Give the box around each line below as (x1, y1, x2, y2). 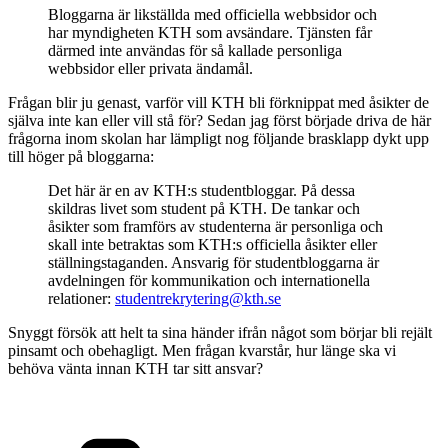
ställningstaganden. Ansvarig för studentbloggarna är (48, 253, 379, 271)
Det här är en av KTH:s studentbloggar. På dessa (48, 181, 355, 199)
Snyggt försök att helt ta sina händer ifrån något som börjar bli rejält (8, 323, 432, 341)
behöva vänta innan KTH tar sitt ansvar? (8, 359, 263, 377)
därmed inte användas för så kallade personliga (48, 41, 342, 59)
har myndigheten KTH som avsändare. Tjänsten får (48, 23, 372, 41)
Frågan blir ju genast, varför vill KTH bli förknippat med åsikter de (8, 93, 429, 111)
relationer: (48, 289, 115, 307)
